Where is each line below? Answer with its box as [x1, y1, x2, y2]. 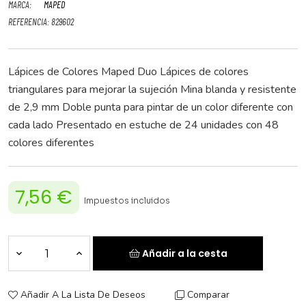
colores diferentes [8, 135, 94, 150]
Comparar [187, 288, 229, 301]
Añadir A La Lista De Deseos [20, 288, 145, 301]
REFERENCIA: [8, 17, 49, 27]
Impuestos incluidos [84, 195, 170, 206]
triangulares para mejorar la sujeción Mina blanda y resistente [8, 81, 296, 97]
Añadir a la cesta [141, 247, 227, 261]
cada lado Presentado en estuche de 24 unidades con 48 [8, 117, 279, 133]
